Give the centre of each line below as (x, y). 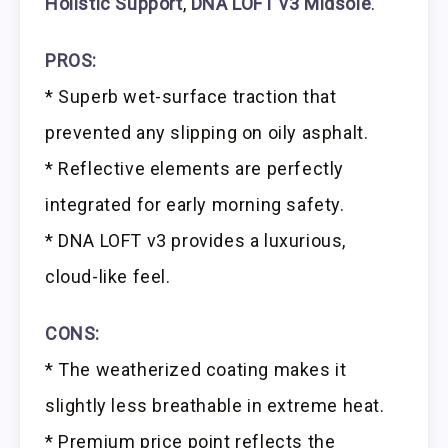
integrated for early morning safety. (195, 204)
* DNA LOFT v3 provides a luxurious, (196, 240)
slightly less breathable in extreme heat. (215, 405)
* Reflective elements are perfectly (195, 168)
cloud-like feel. (108, 276)
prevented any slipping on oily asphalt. (207, 132)
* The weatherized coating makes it (196, 369)
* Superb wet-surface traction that (191, 96)
